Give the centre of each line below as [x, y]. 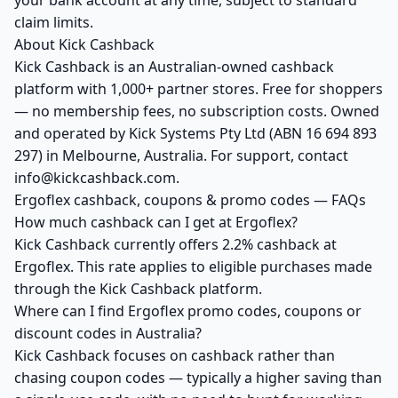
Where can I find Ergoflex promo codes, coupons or [188, 311]
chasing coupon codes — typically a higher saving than [198, 378]
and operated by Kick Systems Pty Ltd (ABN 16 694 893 [195, 133]
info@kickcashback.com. [97, 178]
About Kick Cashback [84, 44]
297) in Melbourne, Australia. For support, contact [181, 155]
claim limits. [54, 22]
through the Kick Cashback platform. [138, 289]
